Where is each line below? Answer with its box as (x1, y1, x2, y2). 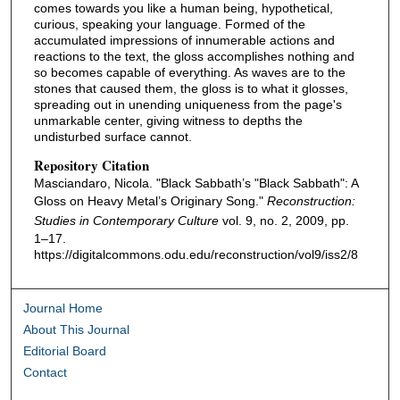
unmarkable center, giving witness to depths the (33, 113, 303, 129)
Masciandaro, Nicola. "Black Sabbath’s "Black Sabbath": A (33, 176, 358, 191)
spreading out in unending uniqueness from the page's (33, 97, 342, 112)
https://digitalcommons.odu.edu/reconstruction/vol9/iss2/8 (33, 247, 358, 262)
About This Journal (23, 321, 130, 337)
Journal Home (23, 300, 104, 315)
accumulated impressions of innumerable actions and (33, 33, 335, 48)
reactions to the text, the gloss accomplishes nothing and (33, 49, 354, 64)
